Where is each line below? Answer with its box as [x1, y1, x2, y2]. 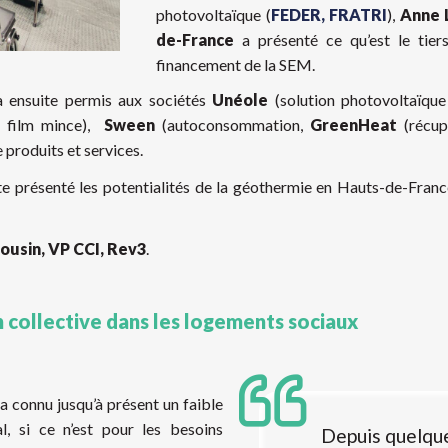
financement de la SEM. [156, 55, 316, 74]
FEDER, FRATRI [270, 5, 388, 24]
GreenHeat [310, 115, 397, 134]
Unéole [212, 90, 269, 109]
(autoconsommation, [155, 115, 310, 134]
